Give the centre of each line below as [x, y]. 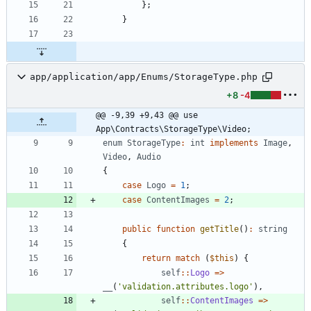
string [273, 229]
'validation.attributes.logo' [185, 286]
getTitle [219, 229]
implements [234, 143]
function [176, 229]
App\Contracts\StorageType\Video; [174, 129]
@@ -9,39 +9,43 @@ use [147, 115]
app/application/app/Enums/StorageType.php [144, 77]
